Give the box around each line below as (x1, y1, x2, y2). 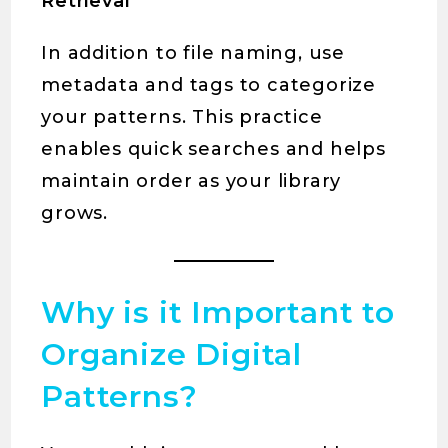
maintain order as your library (41, 170, 342, 193)
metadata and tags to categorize (41, 74, 377, 97)
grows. (41, 202, 109, 225)
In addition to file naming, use (41, 42, 346, 65)
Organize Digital (41, 336, 303, 374)
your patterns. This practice (41, 106, 323, 129)
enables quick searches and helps (41, 138, 386, 161)
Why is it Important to (41, 294, 395, 332)
